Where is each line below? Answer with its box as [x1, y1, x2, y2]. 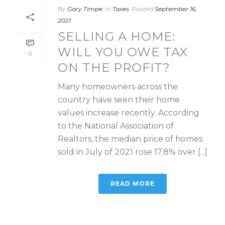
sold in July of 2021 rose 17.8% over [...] [58, 147, 207, 157]
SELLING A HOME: [58, 29, 175, 44]
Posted [132, 5, 153, 13]
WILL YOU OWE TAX [58, 44, 188, 59]
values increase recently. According [58, 107, 199, 118]
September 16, [155, 5, 197, 13]
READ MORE [110, 179, 155, 187]
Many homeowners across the [58, 81, 178, 91]
